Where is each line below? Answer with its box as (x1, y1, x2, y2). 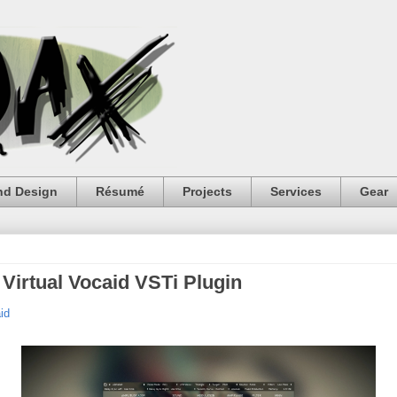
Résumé (96, 184, 144, 199)
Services (270, 184, 322, 199)
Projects (183, 184, 232, 199)
